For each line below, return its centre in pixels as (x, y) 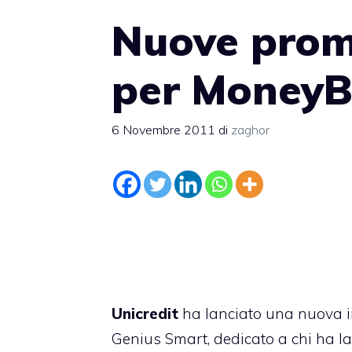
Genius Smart (159, 338)
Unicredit (145, 313)
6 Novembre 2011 (163, 129)
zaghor (250, 129)
